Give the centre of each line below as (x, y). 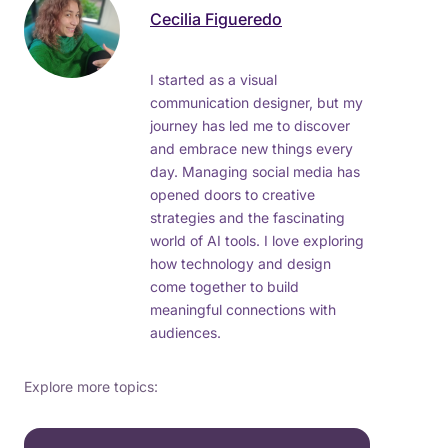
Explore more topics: (91, 387)
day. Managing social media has (255, 171)
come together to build (224, 286)
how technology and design (240, 263)
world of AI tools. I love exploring (257, 240)
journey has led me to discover (250, 125)
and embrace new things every (251, 148)
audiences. (185, 332)
